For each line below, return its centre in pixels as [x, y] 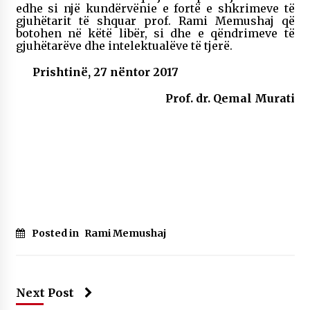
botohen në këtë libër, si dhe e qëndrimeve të [155, 33]
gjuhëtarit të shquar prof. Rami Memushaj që [155, 20]
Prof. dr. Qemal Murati [230, 98]
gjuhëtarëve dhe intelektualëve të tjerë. [124, 45]
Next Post [45, 292]
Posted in [56, 233]
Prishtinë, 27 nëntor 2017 [105, 72]
